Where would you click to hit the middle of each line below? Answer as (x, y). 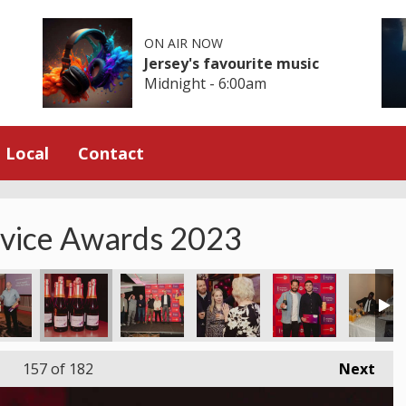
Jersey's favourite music (232, 63)
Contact (111, 153)
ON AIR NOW (184, 43)
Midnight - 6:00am (206, 83)
